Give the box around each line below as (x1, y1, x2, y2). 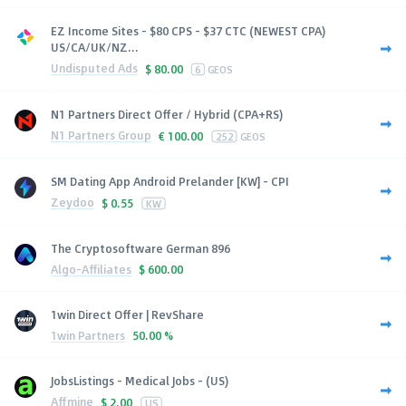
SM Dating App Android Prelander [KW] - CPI (51, 172, 289, 189)
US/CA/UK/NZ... (51, 38, 139, 55)
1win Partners (51, 326, 125, 343)
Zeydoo (51, 194, 94, 211)
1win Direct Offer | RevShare (51, 305, 204, 323)
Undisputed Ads (51, 60, 138, 77)
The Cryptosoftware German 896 (51, 239, 230, 256)
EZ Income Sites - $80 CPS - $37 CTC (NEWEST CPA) (51, 22, 325, 39)
